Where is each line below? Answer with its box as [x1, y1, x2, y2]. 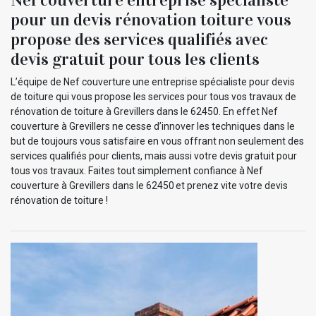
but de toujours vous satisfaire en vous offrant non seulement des [11, 135, 304, 147]
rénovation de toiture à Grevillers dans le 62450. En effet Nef [11, 105, 278, 117]
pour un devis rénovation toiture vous [11, 8, 291, 30]
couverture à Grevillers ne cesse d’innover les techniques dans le [11, 120, 295, 132]
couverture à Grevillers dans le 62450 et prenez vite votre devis [11, 179, 288, 191]
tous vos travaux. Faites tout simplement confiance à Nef [11, 164, 263, 176]
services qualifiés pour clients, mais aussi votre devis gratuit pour [11, 150, 297, 162]
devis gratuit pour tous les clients [11, 48, 260, 70]
